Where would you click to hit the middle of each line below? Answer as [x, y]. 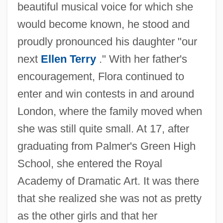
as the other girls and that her [87, 216]
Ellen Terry [68, 59]
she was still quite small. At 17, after [103, 128]
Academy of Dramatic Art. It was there [108, 181]
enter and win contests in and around [106, 94]
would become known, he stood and [103, 24]
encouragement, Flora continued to [101, 76]
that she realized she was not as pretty [109, 198]
